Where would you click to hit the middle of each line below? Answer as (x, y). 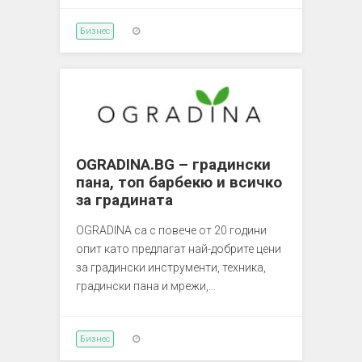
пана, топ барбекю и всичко (179, 182)
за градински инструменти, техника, (171, 267)
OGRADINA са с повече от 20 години (171, 230)
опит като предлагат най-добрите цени (179, 248)
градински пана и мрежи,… (146, 286)
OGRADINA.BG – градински (173, 164)
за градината (124, 200)
